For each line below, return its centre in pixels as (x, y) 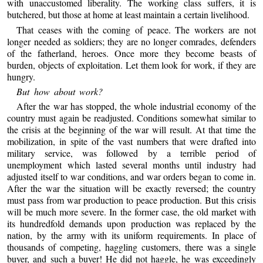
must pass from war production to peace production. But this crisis (131, 200)
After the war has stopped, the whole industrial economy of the (136, 106)
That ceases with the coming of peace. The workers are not (136, 29)
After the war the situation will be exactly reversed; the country (131, 188)
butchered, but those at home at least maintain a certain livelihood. (129, 15)
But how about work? (60, 92)
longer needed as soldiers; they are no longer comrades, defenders (131, 41)
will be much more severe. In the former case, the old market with (131, 212)
